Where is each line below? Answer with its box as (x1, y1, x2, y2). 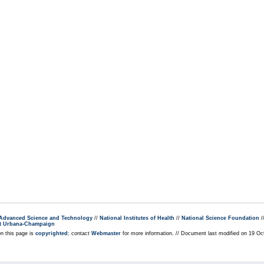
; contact (68, 230, 91, 236)
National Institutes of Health (100, 215, 174, 221)
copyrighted (35, 230, 68, 236)
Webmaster (91, 230, 121, 236)
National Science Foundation (181, 215, 259, 221)
